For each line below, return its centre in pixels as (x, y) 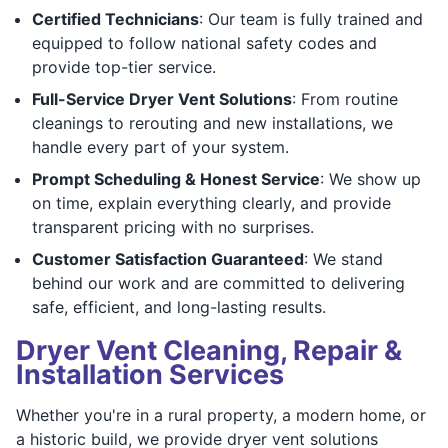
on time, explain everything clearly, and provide (211, 202)
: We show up (370, 178)
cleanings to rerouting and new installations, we (212, 122)
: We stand (343, 258)
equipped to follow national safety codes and (204, 42)
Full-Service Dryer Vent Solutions (162, 98)
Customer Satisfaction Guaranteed (168, 258)
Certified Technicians (115, 18)
